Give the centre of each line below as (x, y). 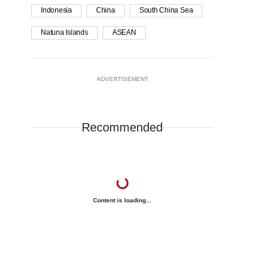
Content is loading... (122, 201)
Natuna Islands (65, 33)
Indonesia (56, 11)
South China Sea (166, 11)
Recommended (122, 128)
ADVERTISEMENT (122, 79)
